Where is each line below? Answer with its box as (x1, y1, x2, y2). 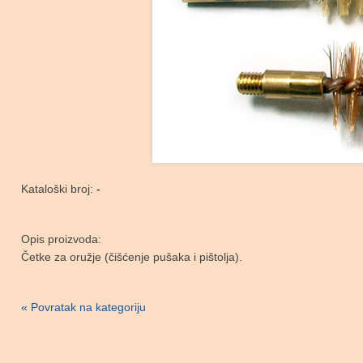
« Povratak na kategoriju (21, 301, 146, 314)
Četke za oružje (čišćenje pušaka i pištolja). (21, 250, 242, 263)
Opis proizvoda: (21, 233, 101, 246)
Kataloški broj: (21, 182, 96, 195)
